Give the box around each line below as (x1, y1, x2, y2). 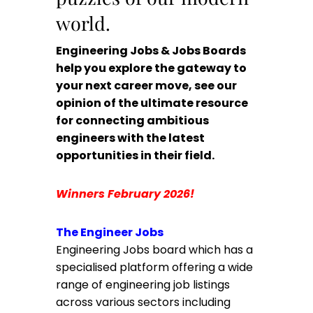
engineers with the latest (56, 130, 205, 146)
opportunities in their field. (56, 147, 217, 163)
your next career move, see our (56, 78, 237, 94)
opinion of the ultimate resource (56, 95, 248, 111)
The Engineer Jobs (56, 224, 163, 240)
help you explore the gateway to (56, 60, 247, 76)
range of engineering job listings (56, 277, 230, 293)
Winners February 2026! (56, 186, 194, 202)
